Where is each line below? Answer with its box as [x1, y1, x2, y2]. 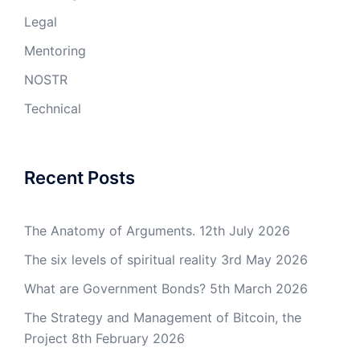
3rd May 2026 [221, 252, 308, 268]
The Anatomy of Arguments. [24, 223, 195, 239]
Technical [24, 100, 81, 117]
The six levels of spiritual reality [24, 252, 217, 268]
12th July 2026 [199, 223, 290, 239]
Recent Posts [24, 167, 135, 188]
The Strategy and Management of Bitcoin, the [24, 309, 301, 325]
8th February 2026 [72, 330, 185, 346]
